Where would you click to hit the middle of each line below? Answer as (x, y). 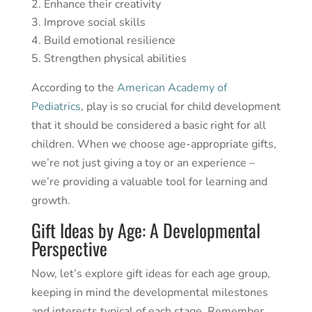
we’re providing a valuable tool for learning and (149, 181)
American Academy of (172, 87)
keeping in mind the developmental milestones (149, 292)
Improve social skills (94, 22)
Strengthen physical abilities (115, 58)
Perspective (69, 248)
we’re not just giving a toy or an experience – (143, 163)
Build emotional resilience (109, 40)
